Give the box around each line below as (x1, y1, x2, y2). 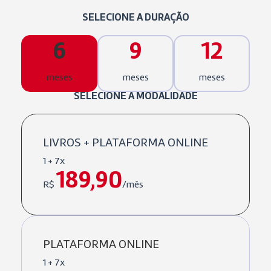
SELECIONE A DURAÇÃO (82, 12, 189, 23)
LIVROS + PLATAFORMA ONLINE (43, 137, 208, 149)
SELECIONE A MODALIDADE (73, 91, 198, 102)
